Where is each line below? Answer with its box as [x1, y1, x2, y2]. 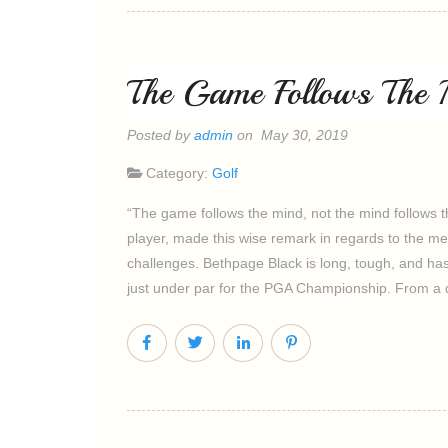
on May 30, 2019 [233, 127, 348, 143]
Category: [146, 165, 212, 181]
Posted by [127, 127, 194, 143]
